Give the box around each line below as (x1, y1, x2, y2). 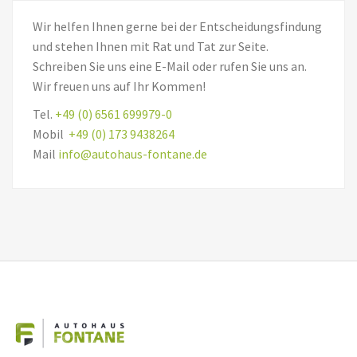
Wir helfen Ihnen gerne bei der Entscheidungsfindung (33, 18, 322, 34)
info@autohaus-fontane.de (58, 145, 207, 162)
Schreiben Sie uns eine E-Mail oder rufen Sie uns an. (33, 57, 307, 74)
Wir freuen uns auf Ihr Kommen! (33, 77, 206, 94)
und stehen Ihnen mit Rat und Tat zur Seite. (33, 37, 269, 54)
